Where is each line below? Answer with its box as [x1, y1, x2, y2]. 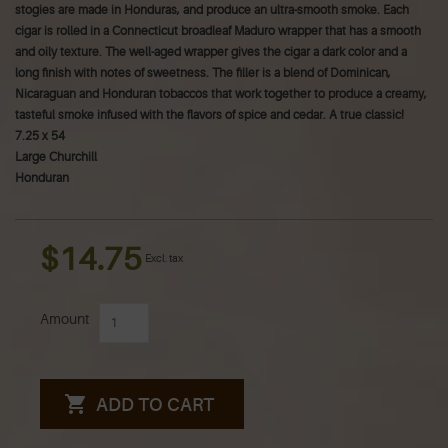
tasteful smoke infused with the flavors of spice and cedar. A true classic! [15, 108, 404, 123]
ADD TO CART [96, 394, 214, 415]
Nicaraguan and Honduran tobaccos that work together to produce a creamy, [15, 87, 427, 102]
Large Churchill [15, 150, 97, 165]
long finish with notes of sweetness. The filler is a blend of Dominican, [15, 66, 391, 81]
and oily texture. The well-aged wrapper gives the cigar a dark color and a [15, 45, 407, 60]
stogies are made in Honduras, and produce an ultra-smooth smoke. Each [15, 3, 409, 18]
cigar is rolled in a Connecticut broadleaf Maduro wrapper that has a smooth [15, 24, 421, 39]
